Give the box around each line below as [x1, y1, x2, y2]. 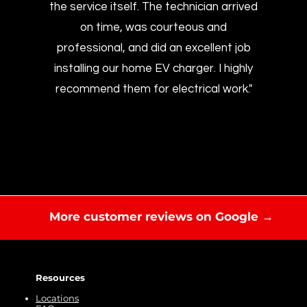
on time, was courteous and [80, 21, 228, 34]
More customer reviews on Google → [49, 210, 273, 223]
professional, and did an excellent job [56, 42, 251, 54]
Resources [36, 272, 85, 283]
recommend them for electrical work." [55, 83, 252, 95]
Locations [36, 293, 79, 304]
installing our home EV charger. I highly [54, 62, 254, 75]
